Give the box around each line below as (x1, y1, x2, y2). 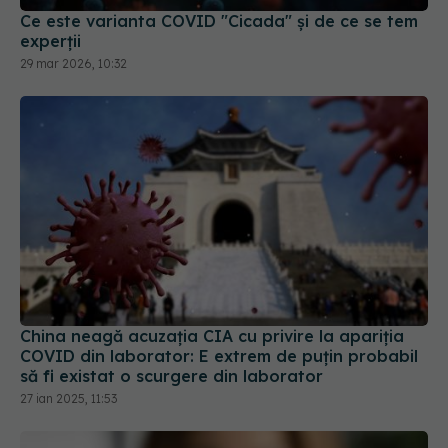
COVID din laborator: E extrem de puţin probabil (20, 345, 418, 366)
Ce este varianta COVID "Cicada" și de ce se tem (20, 11, 418, 32)
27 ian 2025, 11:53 (20, 390, 117, 406)
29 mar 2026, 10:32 (20, 56, 127, 72)
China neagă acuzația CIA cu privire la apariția (20, 325, 404, 346)
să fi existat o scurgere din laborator (20, 365, 323, 386)
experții (20, 31, 81, 52)
